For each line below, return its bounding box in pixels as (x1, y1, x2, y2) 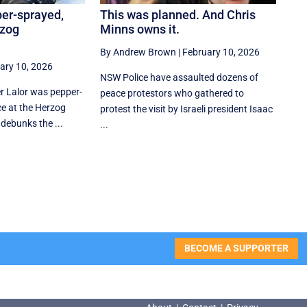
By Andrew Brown (100, 46, 177, 58)
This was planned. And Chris (100, 7, 256, 22)
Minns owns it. (100, 21, 180, 36)
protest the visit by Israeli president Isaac (100, 103, 273, 114)
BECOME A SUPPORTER (184, 243, 288, 254)
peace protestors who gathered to (100, 87, 245, 99)
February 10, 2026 (182, 46, 260, 58)
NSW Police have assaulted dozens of (100, 71, 259, 83)
